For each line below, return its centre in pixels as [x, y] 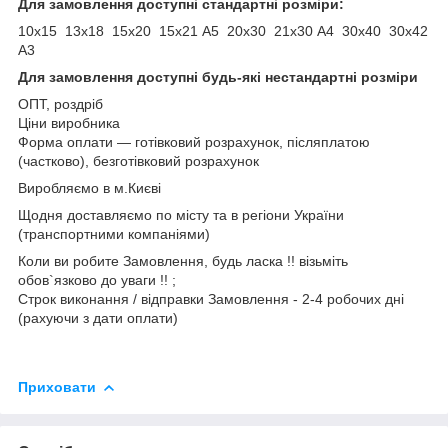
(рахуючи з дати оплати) [98, 317]
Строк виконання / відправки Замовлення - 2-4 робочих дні [211, 298]
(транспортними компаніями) [114, 233]
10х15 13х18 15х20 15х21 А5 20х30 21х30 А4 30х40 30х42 [223, 30]
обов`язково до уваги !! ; [97, 279]
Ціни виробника [69, 122]
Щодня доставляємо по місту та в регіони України [181, 214]
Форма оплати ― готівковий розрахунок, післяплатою [194, 141]
